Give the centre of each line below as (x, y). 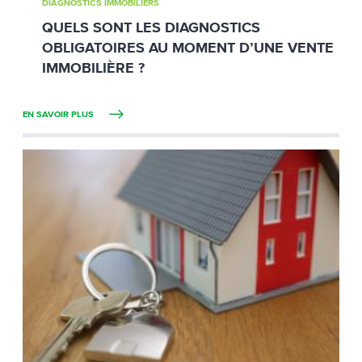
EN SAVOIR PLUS (59, 114)
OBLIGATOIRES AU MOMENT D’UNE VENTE (188, 48)
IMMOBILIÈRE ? (93, 68)
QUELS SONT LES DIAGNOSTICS (151, 28)
